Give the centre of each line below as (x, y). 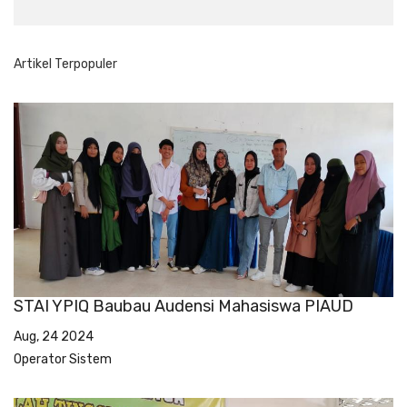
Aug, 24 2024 (54, 337)
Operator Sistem (63, 360)
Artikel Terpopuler (65, 64)
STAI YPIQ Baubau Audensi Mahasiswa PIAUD (184, 307)
